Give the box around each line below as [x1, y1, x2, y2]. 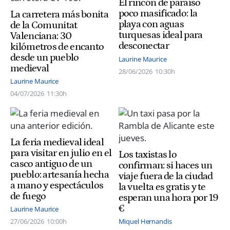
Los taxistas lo [118, 148, 177, 160]
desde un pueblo [10, 51, 79, 63]
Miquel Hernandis [118, 217, 172, 226]
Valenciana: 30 [10, 30, 72, 42]
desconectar [118, 40, 169, 52]
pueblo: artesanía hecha [10, 168, 109, 180]
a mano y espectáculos [10, 179, 104, 191]
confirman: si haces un [118, 159, 213, 171]
